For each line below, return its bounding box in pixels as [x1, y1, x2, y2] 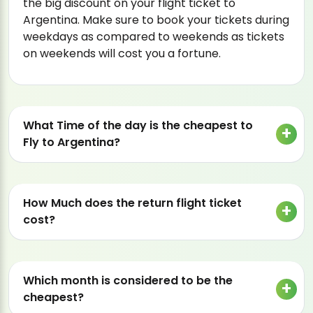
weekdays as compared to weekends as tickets [23, 29, 284, 45]
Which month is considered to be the [23, 272, 233, 289]
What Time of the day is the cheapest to [23, 117, 253, 134]
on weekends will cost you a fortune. [23, 45, 221, 62]
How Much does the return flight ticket [23, 195, 242, 212]
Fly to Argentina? [23, 134, 120, 151]
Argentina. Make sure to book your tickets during [23, 12, 289, 29]
